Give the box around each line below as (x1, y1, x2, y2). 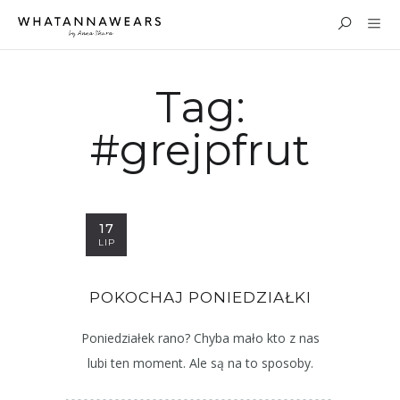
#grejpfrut (90, 124, 310, 176)
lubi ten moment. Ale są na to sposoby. (87, 354, 313, 371)
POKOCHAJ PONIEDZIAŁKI (88, 288, 312, 306)
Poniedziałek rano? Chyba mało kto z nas (80, 329, 320, 346)
